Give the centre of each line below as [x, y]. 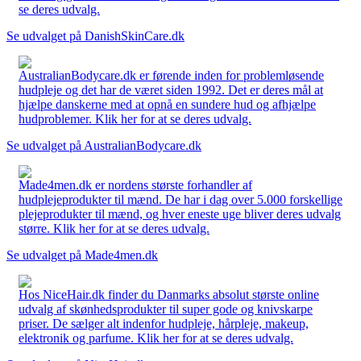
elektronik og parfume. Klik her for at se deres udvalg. [156, 338]
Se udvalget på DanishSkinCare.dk [95, 35]
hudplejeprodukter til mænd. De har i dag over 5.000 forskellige [180, 199]
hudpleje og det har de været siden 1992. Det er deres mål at [171, 89]
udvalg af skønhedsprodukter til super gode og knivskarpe [166, 309]
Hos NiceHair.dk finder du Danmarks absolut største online [169, 294]
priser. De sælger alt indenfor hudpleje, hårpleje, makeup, [164, 323]
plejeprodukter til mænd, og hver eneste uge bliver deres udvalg [180, 214]
